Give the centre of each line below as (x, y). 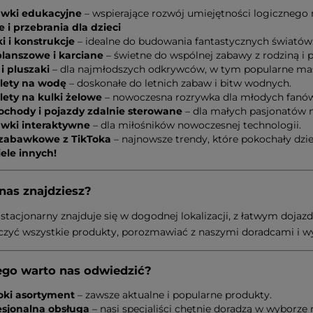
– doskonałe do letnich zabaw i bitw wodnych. (179, 83)
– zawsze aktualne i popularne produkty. (173, 295)
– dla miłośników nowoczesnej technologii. (196, 125)
